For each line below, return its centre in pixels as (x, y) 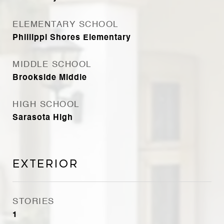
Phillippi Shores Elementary (72, 38)
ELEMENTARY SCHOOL (65, 25)
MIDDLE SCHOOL (52, 65)
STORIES (33, 202)
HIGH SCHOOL (46, 105)
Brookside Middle (50, 78)
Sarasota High (43, 118)
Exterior (45, 164)
